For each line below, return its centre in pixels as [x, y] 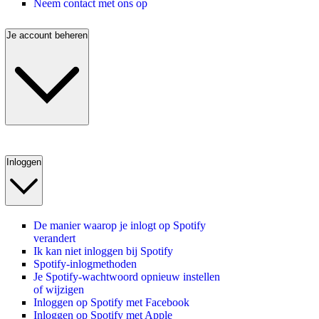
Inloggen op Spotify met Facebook [111, 302]
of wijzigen [59, 289]
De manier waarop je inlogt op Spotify [120, 225]
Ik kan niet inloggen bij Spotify [103, 251]
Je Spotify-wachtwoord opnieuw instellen [127, 276]
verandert [54, 238]
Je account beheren [47, 36]
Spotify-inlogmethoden [85, 263]
